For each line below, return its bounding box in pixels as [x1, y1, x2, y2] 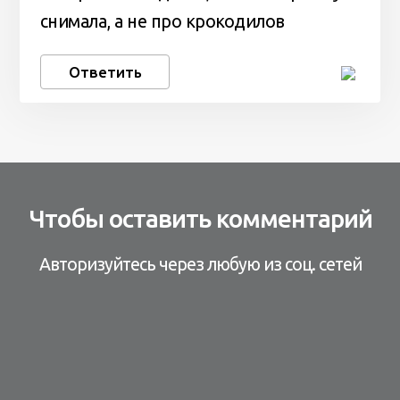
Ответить [68, 62, 142, 80]
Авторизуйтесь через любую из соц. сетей [38, 254, 362, 274]
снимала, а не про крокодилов [39, 12, 285, 32]
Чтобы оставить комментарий [28, 204, 372, 232]
